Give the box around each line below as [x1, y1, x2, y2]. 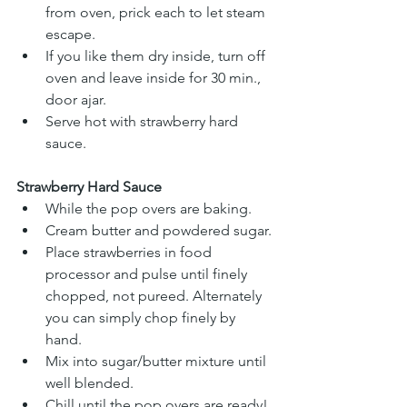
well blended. [45, 374, 134, 392]
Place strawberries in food [45, 243, 215, 262]
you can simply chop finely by [45, 309, 239, 327]
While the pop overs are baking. [45, 200, 252, 218]
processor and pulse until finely [45, 265, 251, 283]
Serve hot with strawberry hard [45, 113, 242, 131]
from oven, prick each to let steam [45, 4, 269, 22]
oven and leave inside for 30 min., [45, 69, 264, 87]
